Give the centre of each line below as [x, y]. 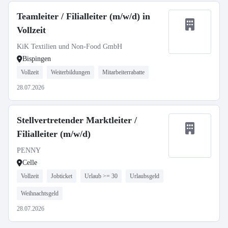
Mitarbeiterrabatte [123, 72]
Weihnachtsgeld [40, 193]
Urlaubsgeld [145, 176]
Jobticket [62, 176]
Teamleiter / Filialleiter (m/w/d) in [83, 16]
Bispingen [37, 59]
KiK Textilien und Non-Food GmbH [69, 47]
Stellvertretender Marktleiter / [77, 120]
